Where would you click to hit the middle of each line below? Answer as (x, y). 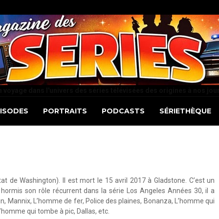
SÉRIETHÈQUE (185, 111)
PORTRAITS (65, 111)
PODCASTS (123, 111)
